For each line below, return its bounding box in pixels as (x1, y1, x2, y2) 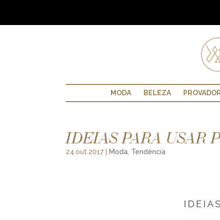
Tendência (131, 147, 166, 156)
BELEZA (143, 88, 171, 97)
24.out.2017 (66, 147, 104, 156)
